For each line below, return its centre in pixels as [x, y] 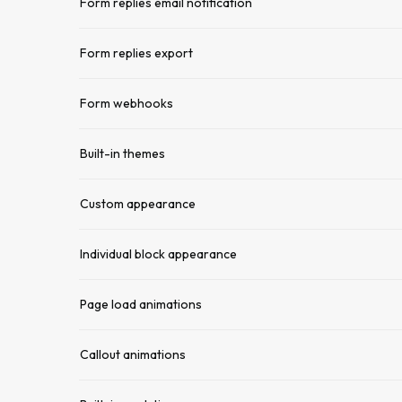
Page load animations [141, 304]
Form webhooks [127, 103]
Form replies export [136, 53]
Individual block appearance [158, 254]
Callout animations [133, 354]
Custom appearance [138, 204]
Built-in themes [122, 153]
